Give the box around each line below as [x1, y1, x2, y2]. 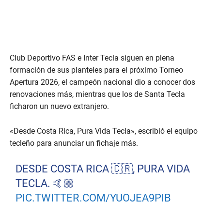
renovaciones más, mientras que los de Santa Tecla [10, 90, 185, 99]
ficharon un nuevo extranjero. [10, 102, 109, 111]
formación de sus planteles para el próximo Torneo [10, 65, 183, 75]
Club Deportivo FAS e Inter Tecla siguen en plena [10, 53, 174, 63]
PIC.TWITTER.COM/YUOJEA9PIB [15, 192, 171, 204]
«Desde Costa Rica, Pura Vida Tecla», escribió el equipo [10, 126, 198, 136]
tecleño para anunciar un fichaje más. [10, 139, 138, 148]
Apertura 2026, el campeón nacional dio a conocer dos [10, 77, 195, 87]
